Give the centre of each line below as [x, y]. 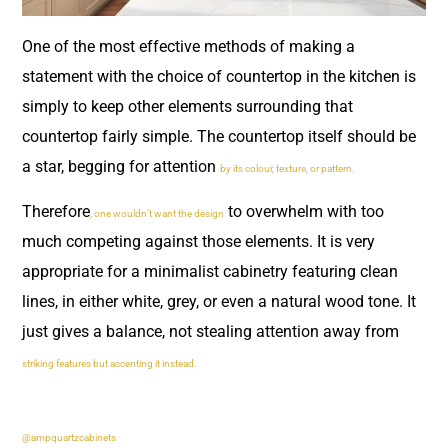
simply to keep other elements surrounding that [187, 107]
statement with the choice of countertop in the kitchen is [219, 77]
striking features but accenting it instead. [109, 363]
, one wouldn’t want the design [157, 213]
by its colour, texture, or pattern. [288, 169]
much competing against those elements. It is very [198, 241]
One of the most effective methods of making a [188, 47]
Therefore [56, 211]
